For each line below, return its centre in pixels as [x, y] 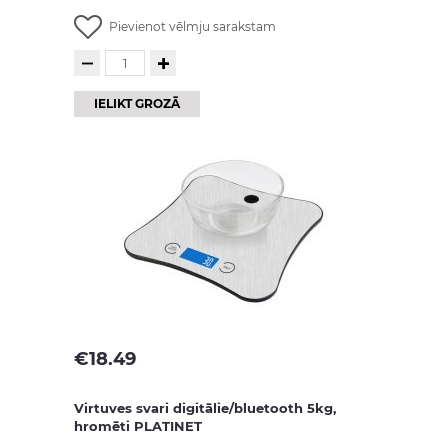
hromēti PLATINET [138, 426]
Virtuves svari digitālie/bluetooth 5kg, [205, 408]
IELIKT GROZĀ [137, 104]
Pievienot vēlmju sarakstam [192, 26]
